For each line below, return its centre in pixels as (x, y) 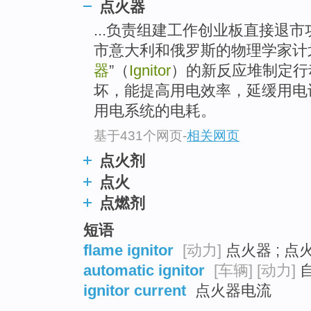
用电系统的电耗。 (155, 111)
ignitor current (135, 290)
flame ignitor (128, 250)
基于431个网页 (138, 135)
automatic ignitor (144, 270)
